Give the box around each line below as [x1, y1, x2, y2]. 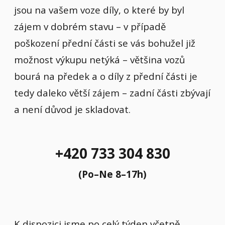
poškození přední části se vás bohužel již [14, 36, 195, 49]
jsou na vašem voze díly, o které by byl [14, 3, 184, 16]
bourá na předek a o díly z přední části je [14, 69, 197, 82]
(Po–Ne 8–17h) [78, 168, 147, 181]
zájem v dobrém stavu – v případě [14, 20, 166, 33]
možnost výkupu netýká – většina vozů [14, 53, 185, 66]
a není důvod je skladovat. [14, 102, 131, 116]
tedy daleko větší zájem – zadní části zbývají [14, 86, 210, 99]
